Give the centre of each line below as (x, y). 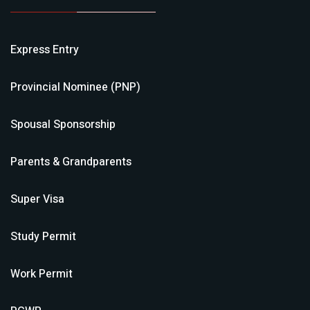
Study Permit (43, 237)
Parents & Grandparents (71, 162)
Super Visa (37, 199)
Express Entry (45, 50)
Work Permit (42, 274)
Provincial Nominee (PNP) (75, 87)
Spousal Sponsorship (63, 125)
